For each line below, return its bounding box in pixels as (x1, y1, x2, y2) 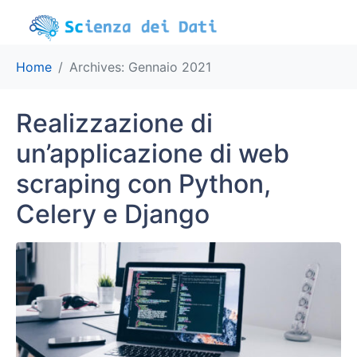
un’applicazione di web (16, 137, 289, 169)
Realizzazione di (16, 107, 213, 139)
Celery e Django (16, 198, 210, 229)
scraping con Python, (16, 167, 271, 199)
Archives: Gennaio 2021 (69, 58, 211, 75)
